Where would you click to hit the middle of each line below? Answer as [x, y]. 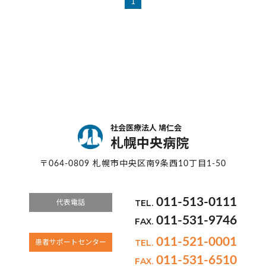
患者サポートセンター [71, 242]
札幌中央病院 [149, 144]
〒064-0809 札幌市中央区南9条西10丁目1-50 [133, 164]
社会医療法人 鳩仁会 [146, 129]
